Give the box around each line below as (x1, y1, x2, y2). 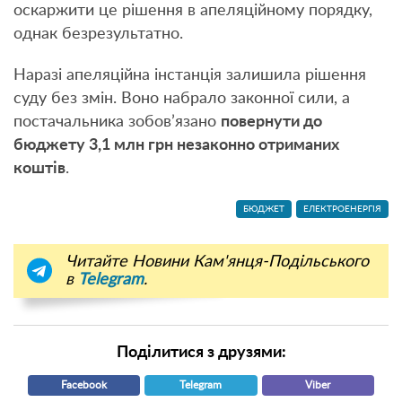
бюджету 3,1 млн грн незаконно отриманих (13, 136, 339, 153)
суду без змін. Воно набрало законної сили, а (13, 90, 350, 107)
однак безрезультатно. (13, 25, 183, 42)
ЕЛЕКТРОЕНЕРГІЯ (303, 204, 381, 214)
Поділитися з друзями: (116, 344, 286, 361)
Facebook (61, 379, 108, 390)
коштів (13, 160, 66, 177)
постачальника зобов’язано (13, 113, 221, 130)
